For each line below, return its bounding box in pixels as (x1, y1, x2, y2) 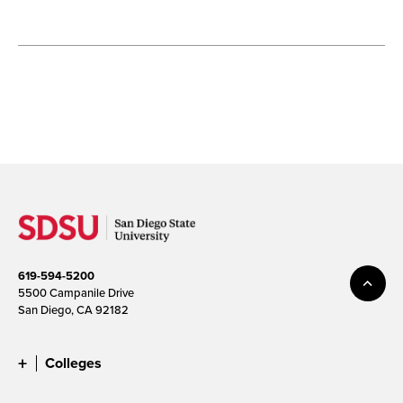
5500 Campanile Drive (18, 283, 134, 300)
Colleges (45, 352, 102, 373)
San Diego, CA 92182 (18, 300, 129, 318)
